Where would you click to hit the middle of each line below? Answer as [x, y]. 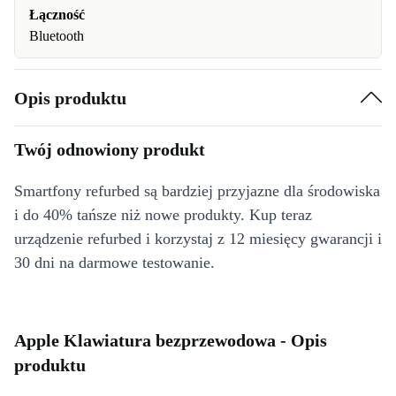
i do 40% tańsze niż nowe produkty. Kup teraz [163, 215]
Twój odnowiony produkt [110, 149]
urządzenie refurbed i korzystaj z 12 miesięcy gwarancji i [198, 239]
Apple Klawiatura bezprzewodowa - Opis [171, 340]
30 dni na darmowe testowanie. [114, 263]
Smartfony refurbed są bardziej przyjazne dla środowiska [197, 191]
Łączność [57, 15]
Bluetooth [57, 36]
